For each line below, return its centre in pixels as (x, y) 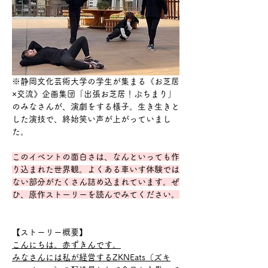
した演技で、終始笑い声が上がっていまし (92, 119)
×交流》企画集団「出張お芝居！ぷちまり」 (94, 94)
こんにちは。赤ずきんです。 (66, 244)
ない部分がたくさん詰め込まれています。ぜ (96, 182)
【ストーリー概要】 (50, 232)
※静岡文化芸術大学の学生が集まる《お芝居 (96, 81)
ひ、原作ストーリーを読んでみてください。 (96, 194)
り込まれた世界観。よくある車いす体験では (96, 169)
